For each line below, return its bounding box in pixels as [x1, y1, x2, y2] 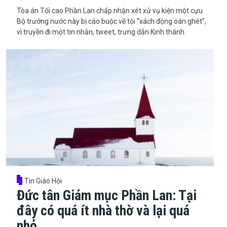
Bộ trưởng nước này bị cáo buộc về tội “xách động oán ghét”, [16, 17, 206, 25]
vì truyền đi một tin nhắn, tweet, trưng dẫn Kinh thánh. [16, 27, 186, 36]
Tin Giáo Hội [24, 176, 62, 185]
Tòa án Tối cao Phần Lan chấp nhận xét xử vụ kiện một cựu [16, 6, 203, 15]
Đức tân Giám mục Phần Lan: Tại [16, 186, 197, 204]
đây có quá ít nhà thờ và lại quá [16, 202, 190, 219]
